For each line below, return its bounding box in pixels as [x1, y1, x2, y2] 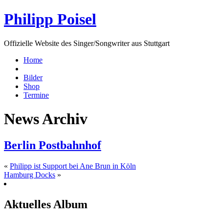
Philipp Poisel [4, 10, 96, 28]
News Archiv [4, 110, 88, 128]
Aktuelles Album [4, 197, 88, 211]
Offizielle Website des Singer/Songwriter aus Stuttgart [4, 39, 170, 47]
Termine [23, 90, 49, 99]
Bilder [23, 73, 43, 82]
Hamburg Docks [4, 170, 55, 179]
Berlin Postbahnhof [4, 138, 101, 152]
